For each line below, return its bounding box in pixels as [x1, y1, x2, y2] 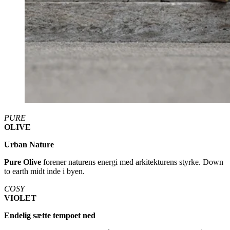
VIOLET [4, 193, 36, 202]
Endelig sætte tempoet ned [4, 210, 95, 220]
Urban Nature [4, 140, 54, 149]
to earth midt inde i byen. [4, 166, 85, 176]
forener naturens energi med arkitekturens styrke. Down [41, 157, 223, 166]
